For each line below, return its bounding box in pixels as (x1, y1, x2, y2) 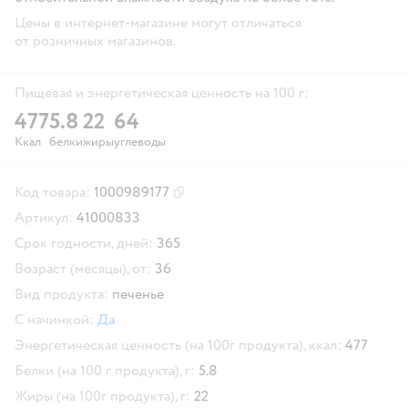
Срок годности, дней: (15, 233, 153, 252)
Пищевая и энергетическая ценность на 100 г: (15, 83, 309, 102)
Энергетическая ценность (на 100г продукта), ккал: (15, 335, 342, 354)
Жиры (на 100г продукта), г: (15, 386, 190, 405)
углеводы (114, 133, 166, 149)
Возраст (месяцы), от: (15, 259, 151, 278)
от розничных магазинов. (15, 31, 176, 50)
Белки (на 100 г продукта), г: (15, 361, 195, 380)
